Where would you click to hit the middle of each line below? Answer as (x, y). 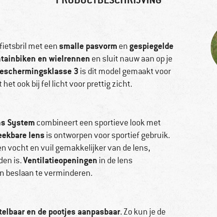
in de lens (115, 161)
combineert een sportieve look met (98, 123)
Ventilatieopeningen (60, 160)
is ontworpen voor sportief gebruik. (107, 135)
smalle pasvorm (88, 46)
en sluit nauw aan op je (131, 59)
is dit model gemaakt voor (125, 71)
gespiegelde (151, 46)
